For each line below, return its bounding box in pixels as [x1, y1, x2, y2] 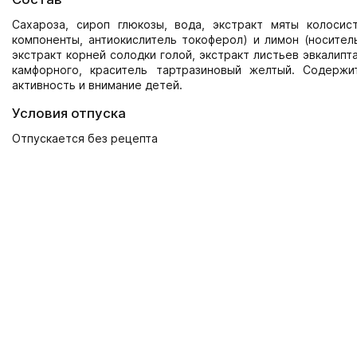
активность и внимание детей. [12, 78, 182, 92]
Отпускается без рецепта [12, 131, 158, 145]
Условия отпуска [12, 105, 126, 121]
